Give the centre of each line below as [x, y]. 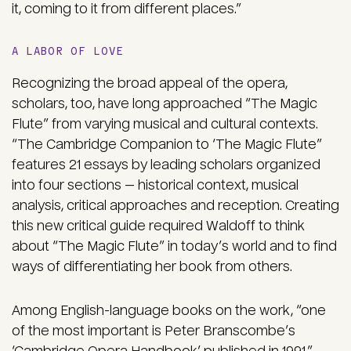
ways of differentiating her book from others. [152, 267]
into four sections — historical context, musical [155, 186]
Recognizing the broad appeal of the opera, [150, 84]
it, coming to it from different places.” [127, 9]
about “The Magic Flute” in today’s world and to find [174, 247]
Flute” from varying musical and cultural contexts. [165, 125]
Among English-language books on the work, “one [169, 311]
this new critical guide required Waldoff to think [158, 226]
